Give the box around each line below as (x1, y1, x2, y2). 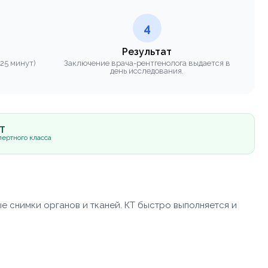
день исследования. (110, 66, 184, 75)
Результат (122, 45, 172, 57)
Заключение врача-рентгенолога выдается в (63, 58, 230, 68)
